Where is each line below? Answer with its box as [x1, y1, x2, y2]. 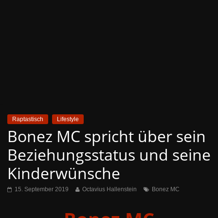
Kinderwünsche [7, 163, 120, 183]
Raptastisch [12, 116, 43, 123]
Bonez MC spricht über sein [7, 126, 206, 146]
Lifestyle [57, 116, 79, 123]
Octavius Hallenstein [82, 186, 137, 193]
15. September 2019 [15, 186, 69, 193]
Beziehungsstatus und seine [7, 144, 211, 165]
